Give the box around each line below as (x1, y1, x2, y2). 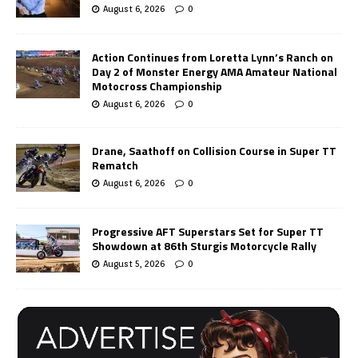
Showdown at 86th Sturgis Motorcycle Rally (92, 237, 316, 254)
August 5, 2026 (103, 257, 165, 269)
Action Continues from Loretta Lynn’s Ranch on (92, 48, 333, 66)
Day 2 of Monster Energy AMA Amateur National (92, 62, 337, 80)
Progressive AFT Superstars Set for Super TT (92, 222, 324, 240)
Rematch (92, 156, 138, 173)
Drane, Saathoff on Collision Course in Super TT (92, 141, 336, 159)
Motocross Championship (92, 77, 222, 94)
